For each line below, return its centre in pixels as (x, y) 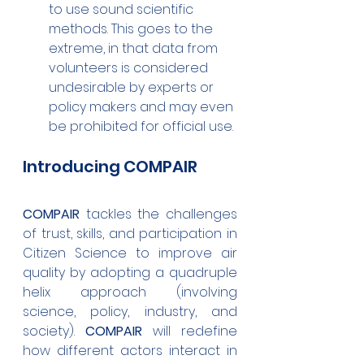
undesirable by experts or (133, 88)
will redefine (190, 331)
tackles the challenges (158, 214)
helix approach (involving (130, 292)
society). (54, 331)
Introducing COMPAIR (110, 167)
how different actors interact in (130, 351)
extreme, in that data (116, 49)
